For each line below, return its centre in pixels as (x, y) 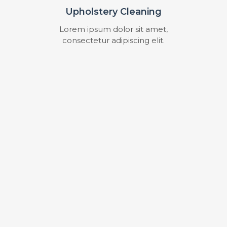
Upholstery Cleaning (113, 11)
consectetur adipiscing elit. (113, 40)
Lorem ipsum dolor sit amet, (113, 29)
